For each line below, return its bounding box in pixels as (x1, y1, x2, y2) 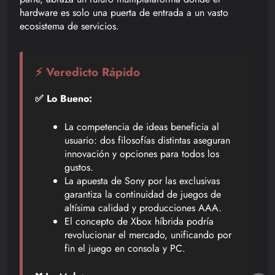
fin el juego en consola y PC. (64, 241, 185, 255)
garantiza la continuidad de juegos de (64, 187, 221, 201)
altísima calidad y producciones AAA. (64, 200, 222, 215)
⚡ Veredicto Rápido (35, 63, 140, 80)
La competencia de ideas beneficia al (64, 119, 219, 134)
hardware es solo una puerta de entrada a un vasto (20, 5, 228, 20)
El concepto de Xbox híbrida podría (64, 214, 214, 228)
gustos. (64, 160, 93, 174)
